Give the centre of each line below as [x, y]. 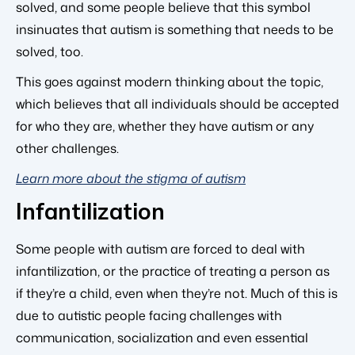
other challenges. [67, 149]
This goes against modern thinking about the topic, [170, 82]
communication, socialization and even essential [162, 338]
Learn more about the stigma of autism [131, 179]
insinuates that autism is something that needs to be [175, 30]
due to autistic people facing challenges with [149, 316]
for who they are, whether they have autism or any [165, 126]
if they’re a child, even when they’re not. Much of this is [177, 294]
